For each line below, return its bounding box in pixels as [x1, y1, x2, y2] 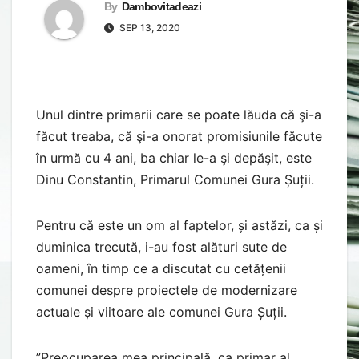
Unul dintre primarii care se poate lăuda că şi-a [36, 106, 321, 123]
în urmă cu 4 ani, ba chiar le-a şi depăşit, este [36, 149, 312, 166]
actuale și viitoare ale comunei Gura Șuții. [36, 303, 291, 320]
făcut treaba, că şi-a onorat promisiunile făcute [36, 127, 322, 144]
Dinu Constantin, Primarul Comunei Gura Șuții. [36, 171, 318, 188]
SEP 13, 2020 [117, 21, 180, 34]
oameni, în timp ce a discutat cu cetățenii [36, 260, 286, 276]
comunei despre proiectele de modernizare [36, 281, 297, 298]
